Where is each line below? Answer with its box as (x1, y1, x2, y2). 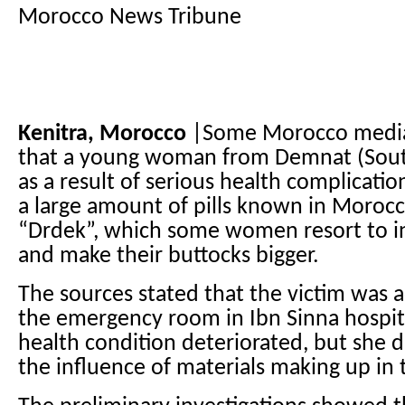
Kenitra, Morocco (18, 122, 186, 146)
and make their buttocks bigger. (18, 244, 319, 268)
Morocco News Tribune (18, 5, 241, 30)
